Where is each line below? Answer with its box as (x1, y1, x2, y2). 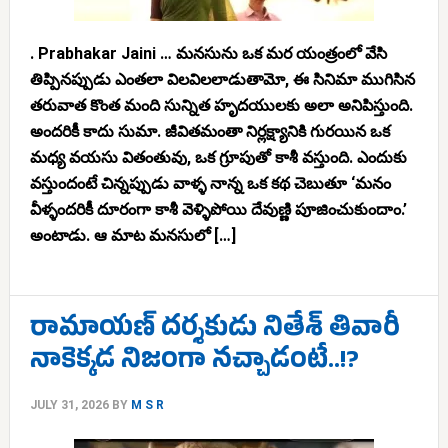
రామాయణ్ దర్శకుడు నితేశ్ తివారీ (29, 312, 400, 351)
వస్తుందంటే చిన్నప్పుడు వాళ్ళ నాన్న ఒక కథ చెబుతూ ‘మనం (29, 174, 391, 193)
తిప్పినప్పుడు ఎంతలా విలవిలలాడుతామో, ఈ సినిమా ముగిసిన (29, 70, 415, 89)
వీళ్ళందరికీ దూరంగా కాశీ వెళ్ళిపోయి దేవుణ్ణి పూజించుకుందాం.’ (29, 200, 407, 219)
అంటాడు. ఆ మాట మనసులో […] (29, 226, 236, 245)
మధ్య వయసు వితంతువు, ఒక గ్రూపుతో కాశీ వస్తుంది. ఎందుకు (29, 148, 407, 167)
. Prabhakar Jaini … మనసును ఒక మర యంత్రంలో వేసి (29, 44, 387, 63)
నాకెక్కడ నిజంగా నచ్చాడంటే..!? (29, 344, 359, 383)
